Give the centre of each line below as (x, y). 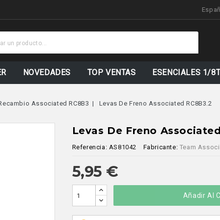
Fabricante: (161, 147)
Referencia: (90, 147)
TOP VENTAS (111, 72)
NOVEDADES (47, 72)
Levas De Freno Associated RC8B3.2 (155, 103)
